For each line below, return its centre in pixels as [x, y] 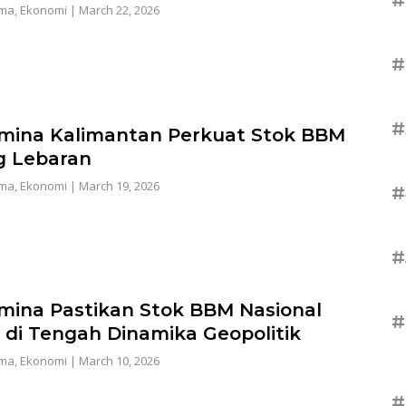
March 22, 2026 [119, 10]
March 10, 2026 [119, 360]
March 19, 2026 [119, 185]
